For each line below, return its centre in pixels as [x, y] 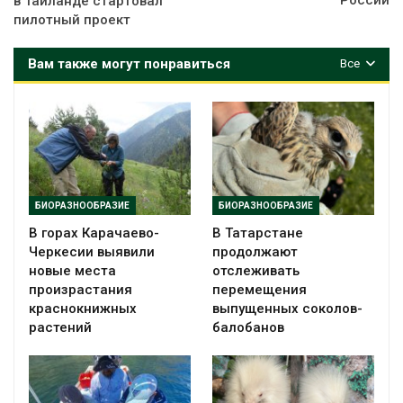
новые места [72, 271]
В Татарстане [258, 233]
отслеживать [256, 271]
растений [60, 328]
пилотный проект [72, 20]
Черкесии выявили [92, 252]
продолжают [255, 252]
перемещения [260, 290]
